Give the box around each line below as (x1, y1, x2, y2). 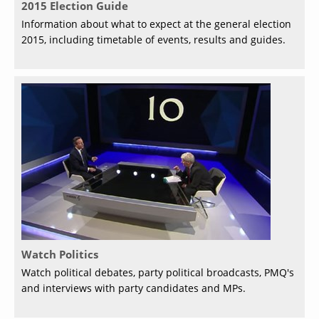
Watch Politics (21, 246, 98, 261)
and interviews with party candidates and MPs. (21, 281, 246, 295)
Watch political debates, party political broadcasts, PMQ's (21, 265, 294, 279)
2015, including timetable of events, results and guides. (21, 32, 286, 46)
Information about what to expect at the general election (21, 16, 291, 31)
